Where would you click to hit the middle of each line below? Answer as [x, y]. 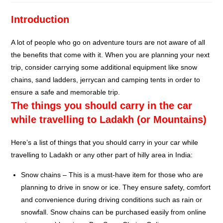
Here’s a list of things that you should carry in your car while [105, 142]
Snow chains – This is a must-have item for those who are [112, 174]
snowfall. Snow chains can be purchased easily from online [114, 212]
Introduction [40, 19]
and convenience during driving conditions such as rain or [112, 199]
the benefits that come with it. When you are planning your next [111, 55]
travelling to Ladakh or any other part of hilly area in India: [102, 155]
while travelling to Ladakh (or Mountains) [109, 119]
